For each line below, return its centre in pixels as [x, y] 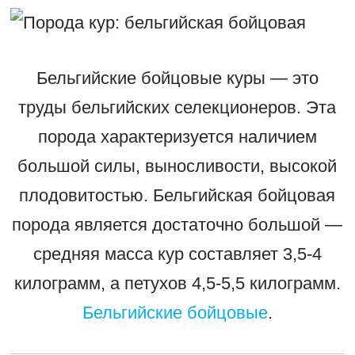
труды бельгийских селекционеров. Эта [177, 108]
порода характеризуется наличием [177, 137]
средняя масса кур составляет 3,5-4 [177, 254]
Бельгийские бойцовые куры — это [177, 78]
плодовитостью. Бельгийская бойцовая [177, 196]
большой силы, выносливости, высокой [177, 166]
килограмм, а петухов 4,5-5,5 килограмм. [177, 284]
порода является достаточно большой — [177, 225]
